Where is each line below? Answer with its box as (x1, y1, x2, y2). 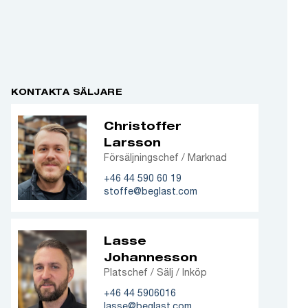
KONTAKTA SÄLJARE (11, 86, 122, 97)
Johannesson (104, 250, 197, 263)
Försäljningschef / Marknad (104, 151, 227, 163)
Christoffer (104, 118, 181, 132)
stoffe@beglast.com (104, 185, 197, 197)
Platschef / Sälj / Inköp (104, 266, 207, 278)
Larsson (104, 135, 161, 148)
